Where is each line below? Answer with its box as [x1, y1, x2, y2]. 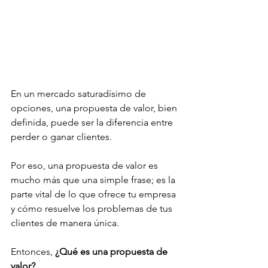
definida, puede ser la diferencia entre [11, 117, 175, 129]
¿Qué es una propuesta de [55, 246, 170, 258]
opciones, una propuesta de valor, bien [11, 102, 179, 114]
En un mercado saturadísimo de [11, 88, 148, 100]
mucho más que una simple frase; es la [11, 174, 178, 186]
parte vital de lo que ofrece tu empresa [11, 188, 178, 200]
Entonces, [11, 246, 55, 258]
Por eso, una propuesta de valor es [11, 160, 160, 172]
